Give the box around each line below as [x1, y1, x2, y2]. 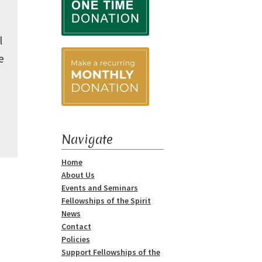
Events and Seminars [61, 182, 138, 193]
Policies [61, 233, 90, 244]
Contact [61, 220, 91, 232]
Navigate [61, 130, 113, 148]
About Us [61, 169, 95, 180]
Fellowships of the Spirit [61, 195, 151, 206]
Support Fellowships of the [61, 246, 160, 257]
